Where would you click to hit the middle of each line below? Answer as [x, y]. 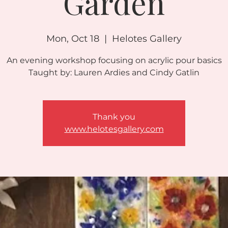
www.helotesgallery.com [114, 129]
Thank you [114, 117]
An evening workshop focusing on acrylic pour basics [114, 60]
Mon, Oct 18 [73, 39]
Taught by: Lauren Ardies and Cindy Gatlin [114, 73]
